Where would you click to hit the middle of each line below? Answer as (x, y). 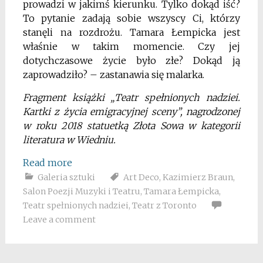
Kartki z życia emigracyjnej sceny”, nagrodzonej (131, 111)
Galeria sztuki (66, 177)
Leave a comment (59, 219)
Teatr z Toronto (164, 205)
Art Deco (141, 177)
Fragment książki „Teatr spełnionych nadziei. (131, 97)
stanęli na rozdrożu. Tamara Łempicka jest (131, 32)
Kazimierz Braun (198, 177)
